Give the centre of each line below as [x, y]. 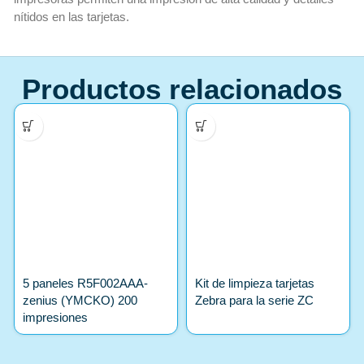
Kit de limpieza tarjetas [255, 284]
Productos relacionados [182, 89]
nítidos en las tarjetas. [71, 17]
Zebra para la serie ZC [254, 301]
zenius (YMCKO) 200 [80, 301]
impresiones [55, 318]
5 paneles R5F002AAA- [85, 284]
